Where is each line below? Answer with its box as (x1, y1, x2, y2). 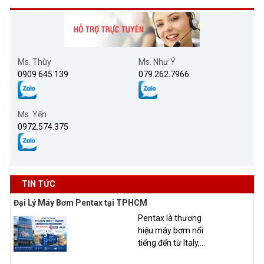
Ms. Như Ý (138, 57, 176, 67)
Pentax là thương (138, 213, 202, 223)
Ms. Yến (18, 109, 47, 119)
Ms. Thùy (18, 57, 51, 67)
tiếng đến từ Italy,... (138, 237, 205, 247)
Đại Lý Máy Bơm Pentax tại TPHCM (14, 197, 147, 207)
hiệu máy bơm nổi (138, 225, 203, 235)
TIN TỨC (22, 179, 55, 189)
